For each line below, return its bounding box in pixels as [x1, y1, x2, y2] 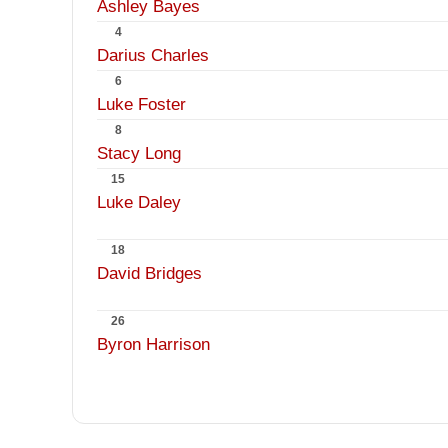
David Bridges [97, 264, 202, 283]
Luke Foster [97, 95, 186, 114]
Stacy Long [97, 144, 181, 163]
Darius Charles [97, 46, 209, 65]
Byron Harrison [97, 335, 210, 354]
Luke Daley [97, 193, 181, 212]
